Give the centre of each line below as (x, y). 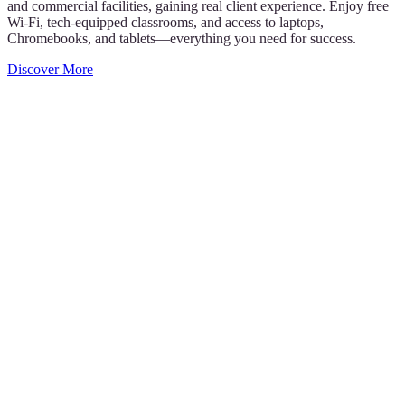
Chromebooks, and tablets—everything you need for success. (182, 39)
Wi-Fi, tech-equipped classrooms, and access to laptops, (165, 23)
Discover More (50, 70)
